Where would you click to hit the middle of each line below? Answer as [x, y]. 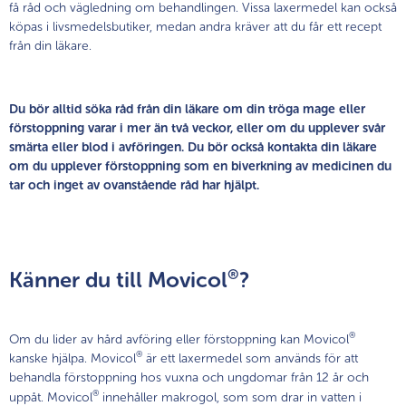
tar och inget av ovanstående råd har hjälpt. [134, 185]
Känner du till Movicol [118, 279]
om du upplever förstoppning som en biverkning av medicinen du [200, 166]
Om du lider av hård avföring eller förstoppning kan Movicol [179, 339]
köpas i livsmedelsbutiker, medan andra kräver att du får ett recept [195, 26]
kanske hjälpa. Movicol [72, 359]
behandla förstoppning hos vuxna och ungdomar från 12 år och [189, 378]
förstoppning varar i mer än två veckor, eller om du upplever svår [197, 128]
